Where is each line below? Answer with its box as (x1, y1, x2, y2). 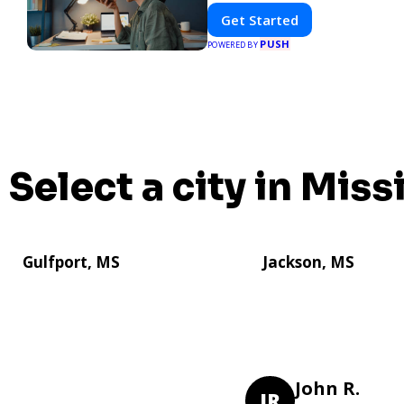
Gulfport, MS (23, 251, 120, 272)
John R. (295, 375, 360, 400)
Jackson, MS (262, 251, 354, 272)
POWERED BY (207, 39, 261, 50)
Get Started (221, 11, 298, 29)
